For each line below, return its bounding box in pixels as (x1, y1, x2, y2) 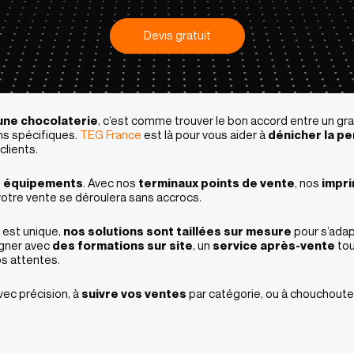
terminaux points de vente (138, 175, 295, 190)
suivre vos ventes (81, 286, 186, 300)
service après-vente (213, 238, 335, 252)
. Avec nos (83, 175, 138, 190)
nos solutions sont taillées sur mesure (63, 224, 292, 238)
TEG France (80, 127, 141, 141)
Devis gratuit (143, 28, 211, 42)
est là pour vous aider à (141, 127, 268, 141)
